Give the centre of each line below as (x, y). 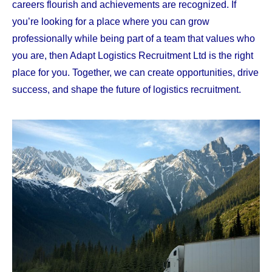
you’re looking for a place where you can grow (111, 22)
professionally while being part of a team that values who (134, 39)
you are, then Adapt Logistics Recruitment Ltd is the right (133, 56)
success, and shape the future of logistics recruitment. (127, 90)
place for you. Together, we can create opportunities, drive (135, 73)
